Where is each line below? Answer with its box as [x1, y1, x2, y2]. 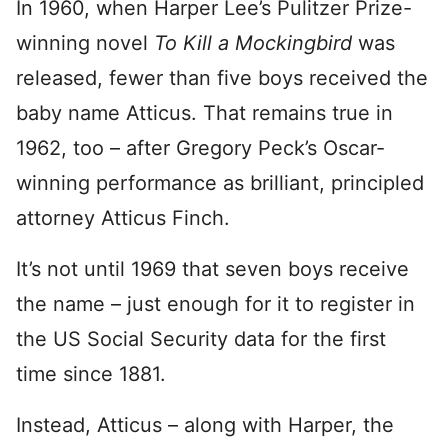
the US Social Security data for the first [16, 327, 386, 351]
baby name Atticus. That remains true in [16, 101, 393, 125]
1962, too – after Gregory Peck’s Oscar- [16, 136, 385, 160]
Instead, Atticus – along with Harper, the [16, 413, 394, 437]
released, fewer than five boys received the [16, 66, 428, 90]
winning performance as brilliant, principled [16, 171, 424, 195]
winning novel [16, 31, 154, 55]
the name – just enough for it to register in [16, 292, 415, 316]
